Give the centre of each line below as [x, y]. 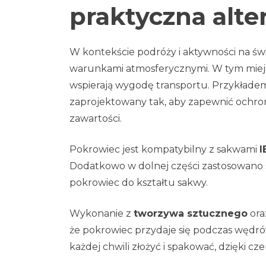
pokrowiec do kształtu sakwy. [139, 183]
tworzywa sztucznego [191, 213]
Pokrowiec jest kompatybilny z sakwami [164, 149]
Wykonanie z [102, 213]
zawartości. [96, 118]
